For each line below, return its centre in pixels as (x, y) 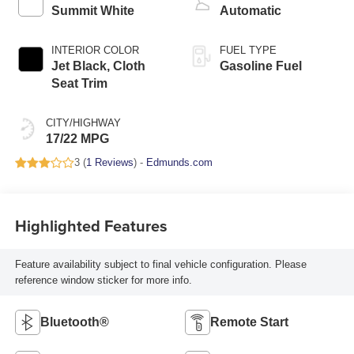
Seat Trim (79, 84)
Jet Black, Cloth (98, 66)
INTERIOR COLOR (95, 51)
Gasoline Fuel (261, 66)
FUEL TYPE (248, 51)
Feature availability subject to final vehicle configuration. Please (160, 264)
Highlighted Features (91, 225)
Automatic (250, 11)
